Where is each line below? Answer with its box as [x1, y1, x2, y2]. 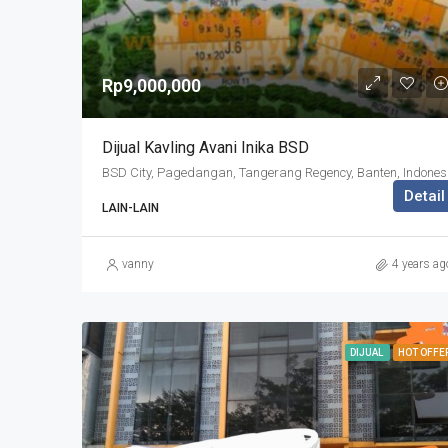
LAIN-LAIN [102, 201, 159, 216]
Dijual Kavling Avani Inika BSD [102, 138, 309, 158]
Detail [403, 187, 445, 206]
